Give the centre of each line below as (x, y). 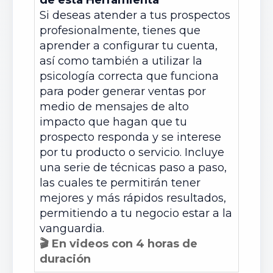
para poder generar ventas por (123, 91)
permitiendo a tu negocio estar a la (136, 213)
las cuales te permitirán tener (120, 183)
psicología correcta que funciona (129, 76)
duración (65, 259)
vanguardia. (72, 229)
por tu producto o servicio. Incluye (132, 152)
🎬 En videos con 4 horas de (119, 244)
